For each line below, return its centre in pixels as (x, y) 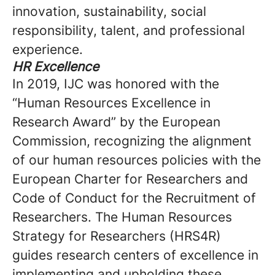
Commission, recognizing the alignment (132, 141)
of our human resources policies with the (137, 160)
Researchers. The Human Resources (122, 217)
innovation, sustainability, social (109, 12)
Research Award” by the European (116, 122)
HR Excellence (56, 67)
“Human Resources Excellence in (111, 103)
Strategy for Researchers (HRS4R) (117, 236)
